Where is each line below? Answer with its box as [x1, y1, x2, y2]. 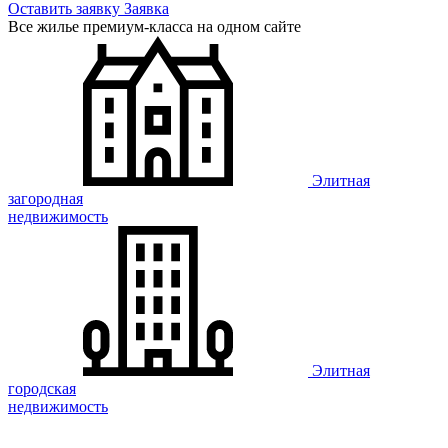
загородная [8, 190, 83, 207]
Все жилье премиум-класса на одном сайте [8, 18, 301, 35]
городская [8, 380, 76, 397]
